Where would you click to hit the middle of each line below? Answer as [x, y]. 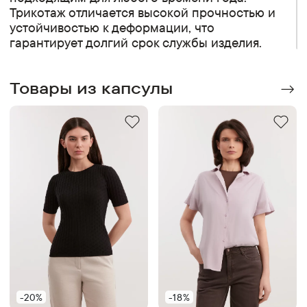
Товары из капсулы [91, 88]
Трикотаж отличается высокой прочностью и [143, 12]
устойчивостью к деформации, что [112, 27]
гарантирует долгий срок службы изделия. [136, 42]
